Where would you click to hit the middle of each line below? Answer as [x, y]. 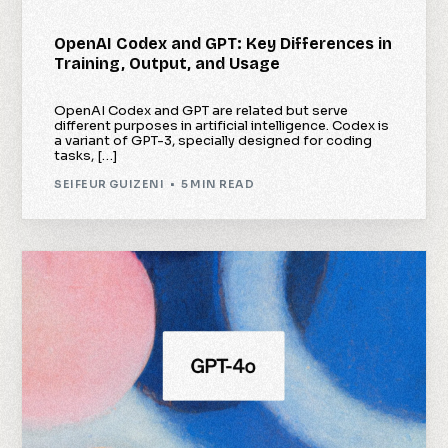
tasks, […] [86, 155]
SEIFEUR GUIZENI [109, 184]
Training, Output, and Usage [167, 63]
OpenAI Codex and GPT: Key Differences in [223, 43]
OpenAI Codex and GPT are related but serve [201, 110]
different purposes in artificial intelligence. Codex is [222, 125]
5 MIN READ [217, 184]
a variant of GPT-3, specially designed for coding [213, 140]
